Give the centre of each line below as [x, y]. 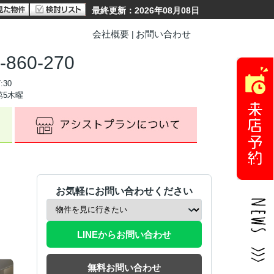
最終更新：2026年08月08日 [146, 10]
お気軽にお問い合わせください [124, 191]
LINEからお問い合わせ [124, 234]
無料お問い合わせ [124, 267]
